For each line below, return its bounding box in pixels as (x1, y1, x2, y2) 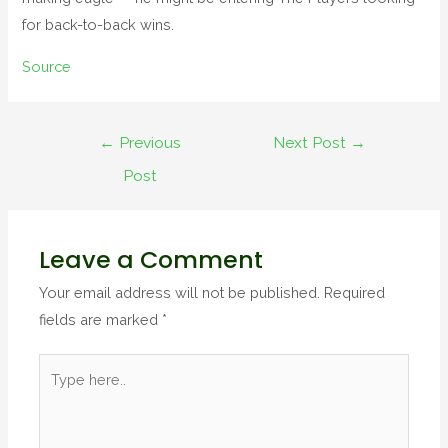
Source (22, 57, 72, 75)
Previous (115, 132, 182, 152)
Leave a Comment (39, 242, 264, 276)
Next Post (273, 132, 351, 152)
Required (324, 283, 386, 301)
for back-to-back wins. (22, 16, 175, 34)
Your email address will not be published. (39, 283, 321, 301)
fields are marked (39, 310, 163, 328)
